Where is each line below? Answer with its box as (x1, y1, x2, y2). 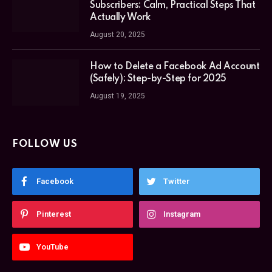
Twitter (163, 176, 190, 186)
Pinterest (36, 209, 71, 219)
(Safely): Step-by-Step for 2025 (90, 73, 226, 84)
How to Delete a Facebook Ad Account (90, 61, 260, 72)
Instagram (163, 209, 200, 219)
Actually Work (90, 12, 151, 22)
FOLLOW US (12, 138, 78, 149)
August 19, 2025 (90, 91, 145, 100)
